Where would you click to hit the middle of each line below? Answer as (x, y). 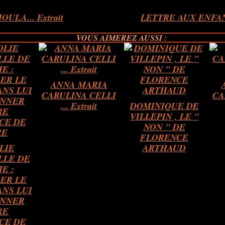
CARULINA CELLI (79, 95)
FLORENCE (164, 137)
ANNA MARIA (79, 85)
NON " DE (164, 127)
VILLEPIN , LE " (164, 116)
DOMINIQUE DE (164, 106)
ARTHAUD (164, 148)
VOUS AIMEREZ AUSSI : (122, 38)
